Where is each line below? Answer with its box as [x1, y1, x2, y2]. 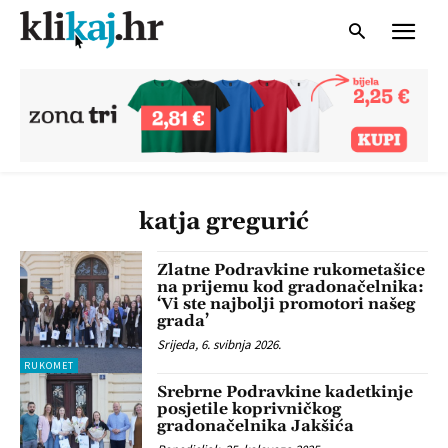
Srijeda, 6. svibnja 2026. [157, 335, 282, 353]
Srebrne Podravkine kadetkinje [157, 382, 414, 403]
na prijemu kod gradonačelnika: [157, 276, 425, 297]
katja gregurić [139, 206, 309, 237]
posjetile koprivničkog [157, 399, 342, 420]
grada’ [157, 310, 210, 331]
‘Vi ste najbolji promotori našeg [157, 293, 416, 314]
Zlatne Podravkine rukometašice [157, 259, 426, 280]
